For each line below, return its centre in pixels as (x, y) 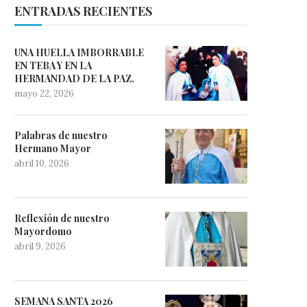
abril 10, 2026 (42, 163)
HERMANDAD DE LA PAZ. (74, 78)
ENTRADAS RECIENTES (83, 11)
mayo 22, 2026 (44, 93)
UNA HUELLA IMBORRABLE (79, 52)
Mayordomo (43, 231)
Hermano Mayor (53, 148)
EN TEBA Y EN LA (53, 65)
